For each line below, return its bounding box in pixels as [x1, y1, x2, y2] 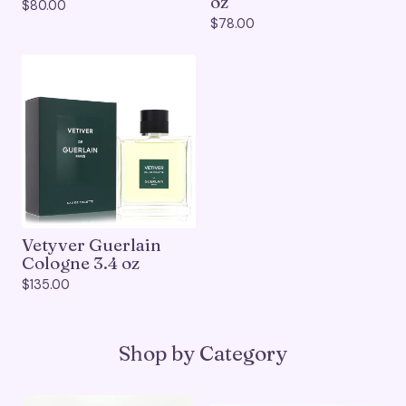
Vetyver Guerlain [22, 234, 161, 256]
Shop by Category [119, 341, 287, 367]
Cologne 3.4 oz [22, 252, 140, 275]
